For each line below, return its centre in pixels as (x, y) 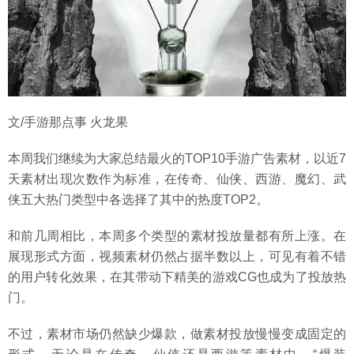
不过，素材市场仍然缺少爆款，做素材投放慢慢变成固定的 (177, 334)
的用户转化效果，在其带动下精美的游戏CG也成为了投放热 (177, 277)
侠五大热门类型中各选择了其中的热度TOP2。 (138, 200)
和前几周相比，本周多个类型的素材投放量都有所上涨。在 (177, 236)
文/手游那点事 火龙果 (68, 122)
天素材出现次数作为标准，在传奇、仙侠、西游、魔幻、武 (177, 179)
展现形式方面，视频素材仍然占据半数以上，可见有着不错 (177, 257)
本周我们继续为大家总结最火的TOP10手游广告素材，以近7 (177, 159)
